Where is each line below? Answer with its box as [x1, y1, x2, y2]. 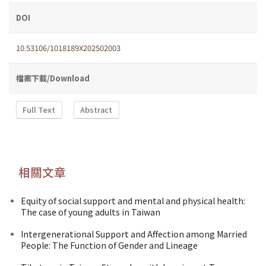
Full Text [23, 104, 56, 116]
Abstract [80, 104, 113, 116]
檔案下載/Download [16, 72, 90, 84]
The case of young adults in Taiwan [21, 205, 160, 218]
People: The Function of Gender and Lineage [21, 239, 198, 251]
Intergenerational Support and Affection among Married [21, 227, 247, 240]
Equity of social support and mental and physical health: [21, 194, 245, 207]
